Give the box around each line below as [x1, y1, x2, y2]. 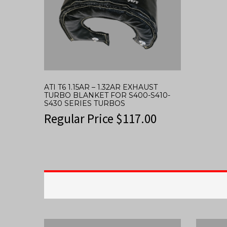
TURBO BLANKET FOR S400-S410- [44, 91, 170, 100]
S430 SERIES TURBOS [44, 99, 125, 108]
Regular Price [44, 110, 116, 127]
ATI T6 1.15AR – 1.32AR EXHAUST [44, 83, 158, 92]
